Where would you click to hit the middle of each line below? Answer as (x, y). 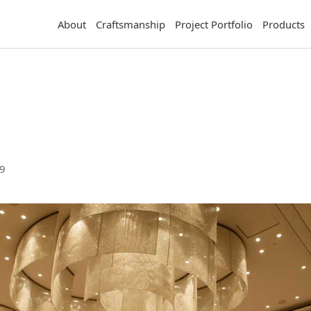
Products (284, 24)
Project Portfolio (214, 24)
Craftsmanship (131, 24)
